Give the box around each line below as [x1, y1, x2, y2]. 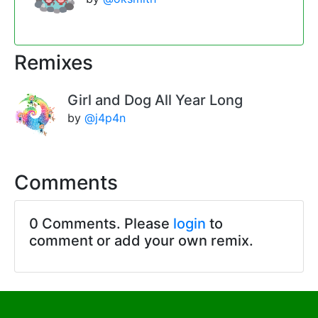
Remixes [14, 50, 93, 75]
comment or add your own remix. [29, 232, 253, 250]
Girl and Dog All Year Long [67, 92, 243, 109]
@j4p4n [84, 111, 126, 126]
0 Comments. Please [29, 215, 173, 233]
